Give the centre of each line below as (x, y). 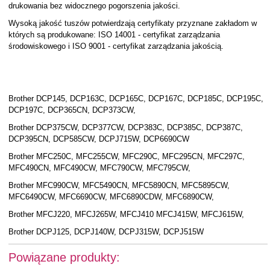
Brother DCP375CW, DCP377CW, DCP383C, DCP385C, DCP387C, (125, 127)
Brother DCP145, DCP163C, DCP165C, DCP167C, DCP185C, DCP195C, (136, 99)
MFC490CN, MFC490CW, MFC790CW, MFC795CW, (99, 168)
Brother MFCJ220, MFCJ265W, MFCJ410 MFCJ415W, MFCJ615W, (126, 214)
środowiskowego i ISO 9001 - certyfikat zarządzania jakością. (116, 46)
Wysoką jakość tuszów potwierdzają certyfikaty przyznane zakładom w (132, 23)
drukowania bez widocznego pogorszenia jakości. (94, 6)
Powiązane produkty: (64, 257)
